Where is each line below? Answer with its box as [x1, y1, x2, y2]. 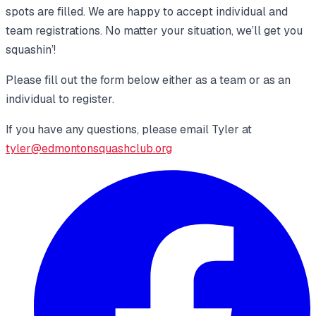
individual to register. [6, 92, 114, 107]
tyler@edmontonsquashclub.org [6, 141, 172, 157]
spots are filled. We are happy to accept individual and [6, 4, 288, 20]
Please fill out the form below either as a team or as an [6, 73, 291, 88]
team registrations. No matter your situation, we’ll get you [6, 23, 303, 39]
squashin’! [6, 42, 56, 58]
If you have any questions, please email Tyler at [6, 122, 252, 138]
